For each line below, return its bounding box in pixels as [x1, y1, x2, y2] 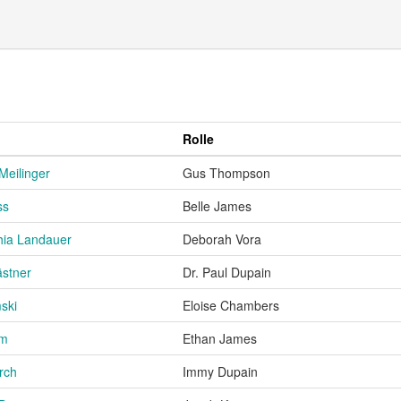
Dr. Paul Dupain [183, 262, 271, 281]
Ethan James [183, 328, 257, 347]
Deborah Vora [183, 229, 261, 248]
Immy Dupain [183, 362, 258, 380]
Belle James [183, 196, 252, 215]
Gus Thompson [183, 163, 270, 182]
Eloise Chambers [183, 295, 279, 314]
